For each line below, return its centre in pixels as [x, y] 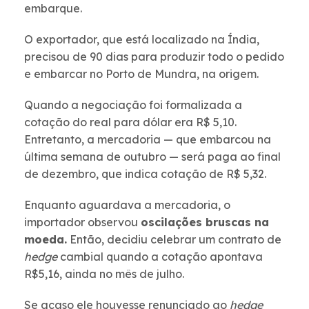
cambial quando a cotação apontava [161, 257]
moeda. [46, 240]
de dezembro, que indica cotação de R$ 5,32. [145, 174]
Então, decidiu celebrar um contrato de [174, 240]
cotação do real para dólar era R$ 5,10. [130, 122]
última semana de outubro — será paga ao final [152, 157]
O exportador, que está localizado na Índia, [142, 40]
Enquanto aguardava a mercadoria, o [127, 205]
